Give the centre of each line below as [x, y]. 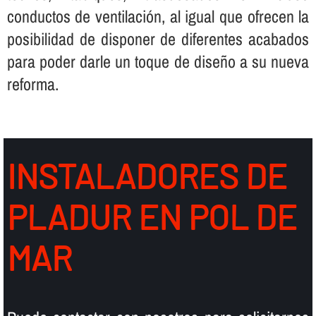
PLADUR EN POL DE [152, 217]
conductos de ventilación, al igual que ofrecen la [158, 16]
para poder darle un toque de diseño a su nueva [158, 61]
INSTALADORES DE [147, 176]
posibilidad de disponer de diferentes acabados [158, 38]
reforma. [32, 84]
